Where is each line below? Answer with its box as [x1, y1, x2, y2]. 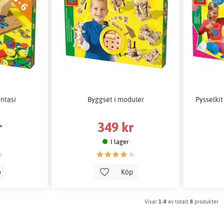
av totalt [166, 197, 190, 205]
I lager [110, 137, 129, 145]
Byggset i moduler [87, 94, 144, 103]
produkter [193, 197, 219, 205]
